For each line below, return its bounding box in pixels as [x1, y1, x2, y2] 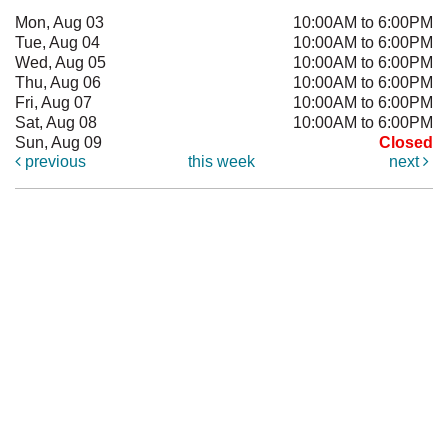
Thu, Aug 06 [15, 73, 101, 91]
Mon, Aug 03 [15, 13, 104, 31]
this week [188, 152, 256, 170]
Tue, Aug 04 [15, 33, 100, 51]
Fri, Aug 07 [15, 93, 92, 111]
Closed [379, 133, 433, 151]
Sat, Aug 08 [15, 113, 97, 131]
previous [21, 152, 86, 170]
